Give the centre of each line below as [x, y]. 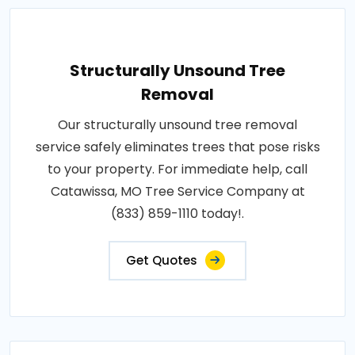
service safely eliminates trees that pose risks [177, 147]
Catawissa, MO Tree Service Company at [177, 192]
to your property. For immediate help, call [177, 170]
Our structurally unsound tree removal [177, 125]
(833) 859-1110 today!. [177, 214]
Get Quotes [162, 261]
